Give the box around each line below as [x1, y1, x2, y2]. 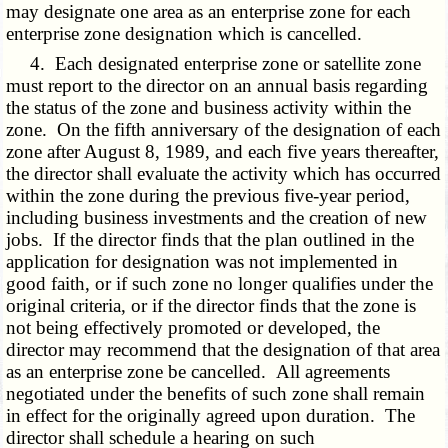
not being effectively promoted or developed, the [6, 317, 381, 339]
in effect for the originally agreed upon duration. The [6, 405, 416, 427]
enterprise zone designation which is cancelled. [6, 23, 363, 45]
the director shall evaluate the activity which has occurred [6, 163, 442, 185]
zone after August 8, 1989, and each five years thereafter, [6, 141, 440, 163]
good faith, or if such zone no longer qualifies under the [6, 273, 434, 295]
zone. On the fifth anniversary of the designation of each [6, 119, 442, 141]
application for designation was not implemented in [6, 251, 399, 273]
